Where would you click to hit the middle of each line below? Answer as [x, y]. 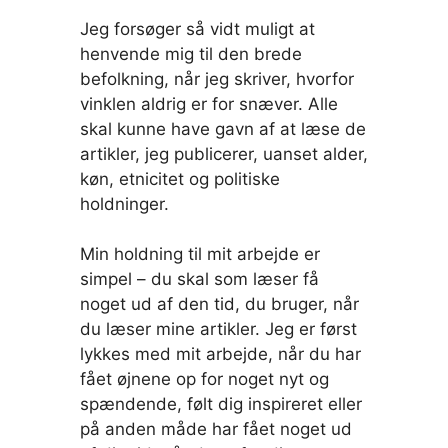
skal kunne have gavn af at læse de [223, 128]
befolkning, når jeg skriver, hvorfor [217, 78]
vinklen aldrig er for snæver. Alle [209, 103]
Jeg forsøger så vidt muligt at [197, 28]
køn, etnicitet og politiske [180, 178]
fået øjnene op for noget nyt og [204, 379]
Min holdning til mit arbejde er [200, 254]
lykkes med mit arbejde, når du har [220, 354]
